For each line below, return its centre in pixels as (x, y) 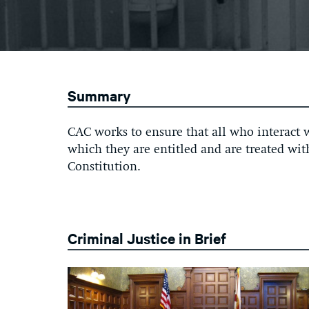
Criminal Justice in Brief (147, 238)
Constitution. (104, 167)
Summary (99, 95)
